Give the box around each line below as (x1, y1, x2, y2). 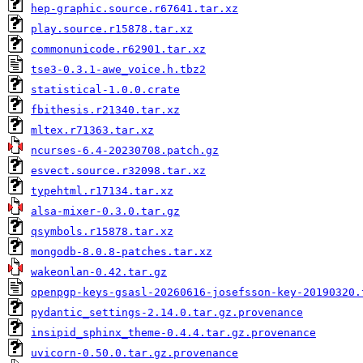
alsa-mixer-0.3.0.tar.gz (31, 205, 180, 217)
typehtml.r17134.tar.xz (31, 185, 173, 197)
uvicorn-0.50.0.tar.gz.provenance (31, 347, 238, 359)
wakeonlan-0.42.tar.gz (31, 266, 167, 278)
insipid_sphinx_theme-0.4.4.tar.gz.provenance (31, 327, 316, 339)
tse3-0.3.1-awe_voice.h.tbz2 (31, 63, 206, 75)
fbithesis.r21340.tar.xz (31, 104, 180, 116)
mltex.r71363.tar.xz (31, 124, 154, 136)
